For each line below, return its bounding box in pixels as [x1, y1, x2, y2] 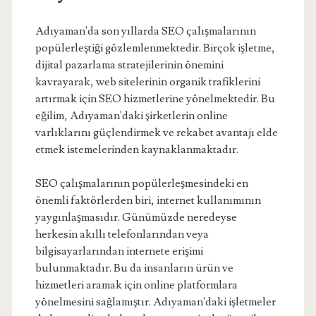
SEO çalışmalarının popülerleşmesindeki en [35, 176, 248, 190]
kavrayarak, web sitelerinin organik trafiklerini [35, 75, 260, 89]
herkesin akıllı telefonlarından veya [35, 227, 209, 241]
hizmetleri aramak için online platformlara [35, 278, 238, 292]
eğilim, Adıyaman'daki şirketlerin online [35, 109, 228, 123]
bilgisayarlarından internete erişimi [35, 244, 203, 258]
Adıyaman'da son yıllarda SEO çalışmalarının [35, 24, 256, 38]
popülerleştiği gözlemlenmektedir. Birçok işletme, [35, 41, 275, 55]
